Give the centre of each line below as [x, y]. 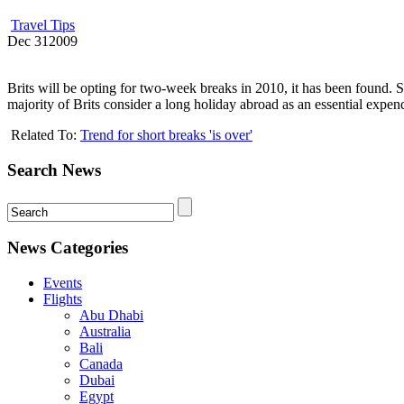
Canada [101, 364]
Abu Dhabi [111, 316]
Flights [63, 299]
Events [63, 283]
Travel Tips [43, 25]
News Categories [68, 248]
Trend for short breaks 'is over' [166, 135]
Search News [54, 170]
